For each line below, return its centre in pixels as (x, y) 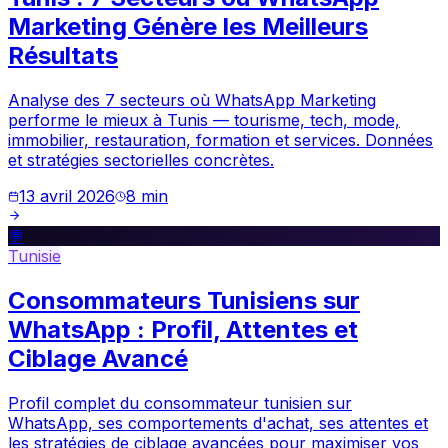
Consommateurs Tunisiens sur (184, 300)
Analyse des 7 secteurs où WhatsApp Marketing (192, 99)
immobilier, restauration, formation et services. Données (220, 139)
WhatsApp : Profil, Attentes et (183, 329)
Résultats (63, 55)
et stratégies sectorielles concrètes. (141, 159)
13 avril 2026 (67, 195)
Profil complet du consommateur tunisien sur (180, 402)
